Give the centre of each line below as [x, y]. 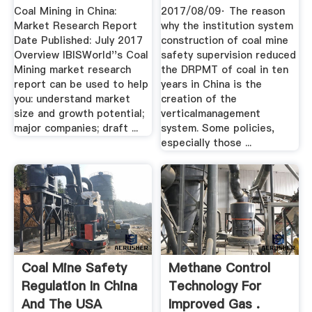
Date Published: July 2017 [78, 41]
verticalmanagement [211, 114]
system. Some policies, [218, 128]
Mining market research [72, 70]
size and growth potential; [79, 114]
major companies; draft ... [76, 128]
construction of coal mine [225, 41]
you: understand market [72, 99]
